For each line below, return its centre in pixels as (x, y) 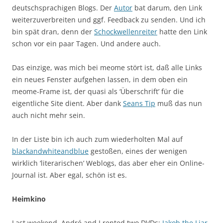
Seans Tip (139, 103)
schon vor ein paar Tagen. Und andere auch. (86, 43)
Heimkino (29, 199)
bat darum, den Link (167, 7)
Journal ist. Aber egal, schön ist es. (69, 175)
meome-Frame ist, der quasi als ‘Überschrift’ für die (98, 91)
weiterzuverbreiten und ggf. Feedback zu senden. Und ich (109, 19)
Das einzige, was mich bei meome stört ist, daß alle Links (107, 67)
